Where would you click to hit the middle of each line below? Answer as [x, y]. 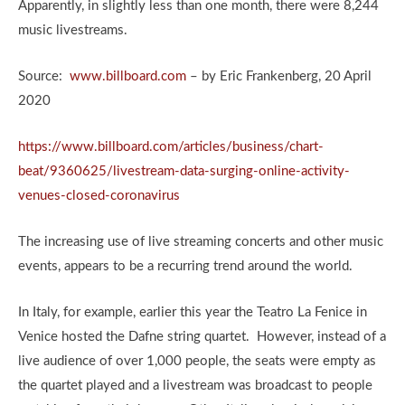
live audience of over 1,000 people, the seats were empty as [197, 361]
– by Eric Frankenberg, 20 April [279, 76]
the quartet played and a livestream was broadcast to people [195, 386]
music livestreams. [76, 30]
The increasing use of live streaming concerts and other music [201, 242]
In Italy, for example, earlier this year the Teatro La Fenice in [193, 312]
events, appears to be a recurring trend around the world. [187, 266]
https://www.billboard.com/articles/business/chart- [171, 147]
